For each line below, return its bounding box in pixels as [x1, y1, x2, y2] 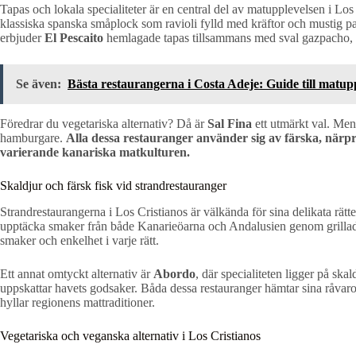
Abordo [153, 266, 195, 281]
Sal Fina [207, 117, 252, 131]
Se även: [16, 77, 61, 91]
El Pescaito [44, 31, 103, 45]
